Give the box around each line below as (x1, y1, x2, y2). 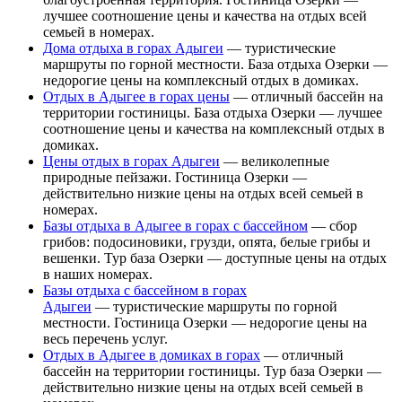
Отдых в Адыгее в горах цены (43, 88, 230, 104)
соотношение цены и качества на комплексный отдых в (43, 120, 385, 136)
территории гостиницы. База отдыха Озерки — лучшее (43, 104, 382, 120)
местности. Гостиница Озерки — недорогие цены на (43, 314, 367, 330)
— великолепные (220, 153, 329, 169)
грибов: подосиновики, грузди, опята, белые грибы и (43, 233, 371, 249)
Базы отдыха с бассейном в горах (43, 282, 247, 298)
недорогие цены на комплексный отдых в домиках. (43, 72, 359, 88)
